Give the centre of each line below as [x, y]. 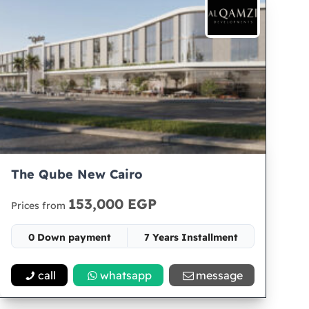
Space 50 [133, 262]
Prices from [40, 206]
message [220, 275]
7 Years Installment [191, 237]
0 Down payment [69, 237]
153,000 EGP [113, 204]
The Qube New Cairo [77, 174]
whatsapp [126, 275]
